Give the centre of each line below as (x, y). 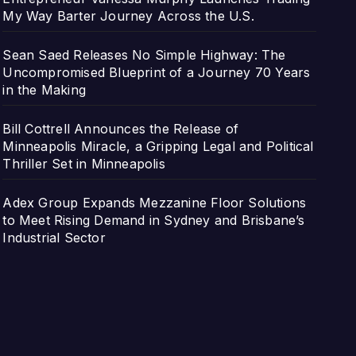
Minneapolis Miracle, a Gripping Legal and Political (158, 146)
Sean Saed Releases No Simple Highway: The (144, 54)
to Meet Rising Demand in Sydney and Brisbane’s (154, 220)
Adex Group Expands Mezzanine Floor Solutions (155, 202)
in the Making (44, 89)
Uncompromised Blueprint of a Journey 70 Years (157, 72)
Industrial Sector (54, 237)
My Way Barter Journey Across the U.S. (128, 15)
